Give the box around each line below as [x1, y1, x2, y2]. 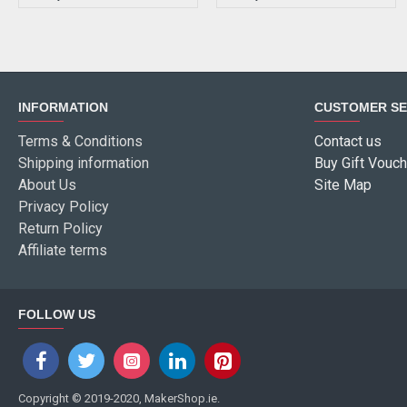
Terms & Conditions [18, 133, 143, 151]
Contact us [314, 133, 382, 151]
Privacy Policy [18, 198, 109, 216]
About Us [18, 176, 76, 194]
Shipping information [18, 154, 149, 173]
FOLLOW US [18, 307, 95, 323]
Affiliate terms [18, 242, 107, 260]
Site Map [314, 176, 372, 194]
